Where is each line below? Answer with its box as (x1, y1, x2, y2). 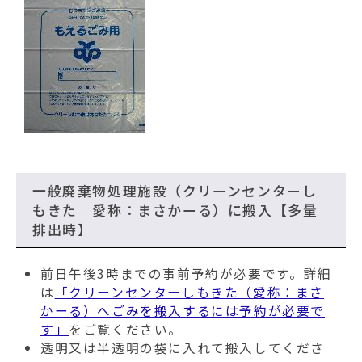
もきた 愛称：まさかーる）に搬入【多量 (32, 200, 318, 220)
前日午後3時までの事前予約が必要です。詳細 (40, 264, 332, 283)
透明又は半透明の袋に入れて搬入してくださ (40, 339, 326, 357)
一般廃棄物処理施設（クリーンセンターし (32, 181, 318, 200)
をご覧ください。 (69, 320, 183, 339)
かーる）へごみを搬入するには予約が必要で (40, 301, 326, 320)
